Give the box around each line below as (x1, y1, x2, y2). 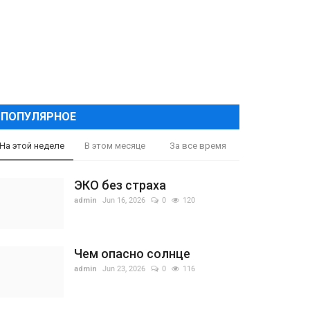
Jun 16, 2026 (102, 196, 145, 205)
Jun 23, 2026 (102, 264, 145, 273)
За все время (169, 140, 226, 151)
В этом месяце (84, 140, 145, 151)
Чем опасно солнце (74, 246, 190, 261)
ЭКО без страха (74, 178, 166, 192)
